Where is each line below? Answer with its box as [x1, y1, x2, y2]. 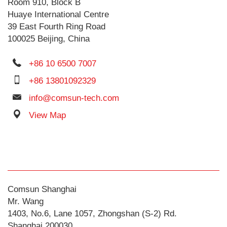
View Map [29, 110, 66, 120]
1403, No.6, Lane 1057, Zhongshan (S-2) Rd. [8, 209, 177, 218]
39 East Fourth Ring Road [8, 22, 105, 31]
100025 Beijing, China [8, 34, 90, 44]
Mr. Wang [8, 197, 44, 206]
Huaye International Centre [8, 10, 109, 19]
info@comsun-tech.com [29, 93, 119, 103]
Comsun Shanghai [8, 184, 77, 194]
